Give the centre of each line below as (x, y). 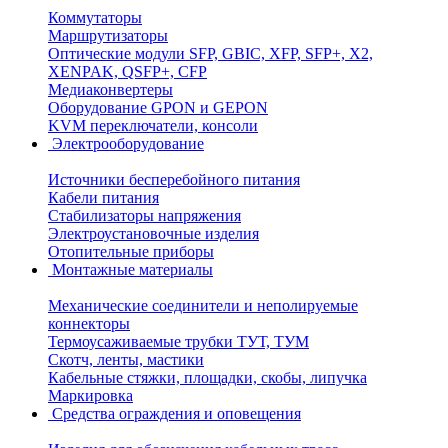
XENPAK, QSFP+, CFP (127, 71)
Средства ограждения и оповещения (176, 413)
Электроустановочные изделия (153, 233)
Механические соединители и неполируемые (203, 305)
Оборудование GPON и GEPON (158, 107)
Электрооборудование (128, 143)
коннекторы (89, 323)
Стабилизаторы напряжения (144, 215)
